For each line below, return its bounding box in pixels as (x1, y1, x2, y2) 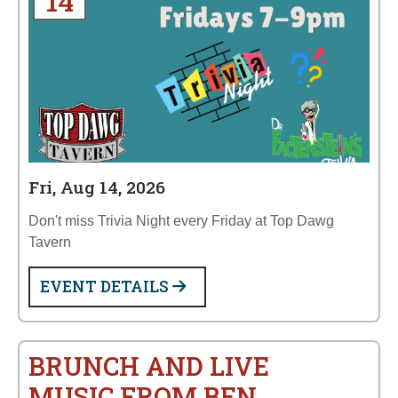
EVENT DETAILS (40, 276, 172, 297)
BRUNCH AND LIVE (28, 349, 269, 383)
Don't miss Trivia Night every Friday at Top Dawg (28, 213, 334, 228)
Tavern (28, 235, 71, 250)
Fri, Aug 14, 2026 (28, 176, 165, 198)
